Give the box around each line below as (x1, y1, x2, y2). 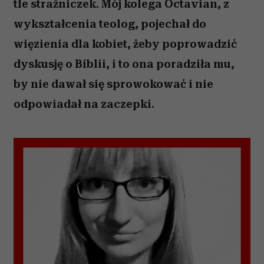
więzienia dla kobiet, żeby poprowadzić (14, 37, 237, 51)
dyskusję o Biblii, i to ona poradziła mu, (14, 57, 235, 71)
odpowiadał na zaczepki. (14, 97, 154, 111)
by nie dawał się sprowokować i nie (14, 77, 213, 91)
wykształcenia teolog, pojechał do (14, 17, 206, 31)
